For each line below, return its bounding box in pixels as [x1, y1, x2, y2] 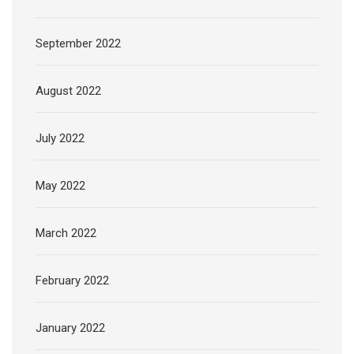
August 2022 [36, 84, 101, 99]
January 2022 [36, 321, 105, 336]
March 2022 [36, 226, 96, 241]
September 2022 [36, 36, 121, 51]
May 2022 [36, 179, 85, 194]
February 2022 [36, 273, 109, 288]
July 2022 [36, 131, 85, 146]
